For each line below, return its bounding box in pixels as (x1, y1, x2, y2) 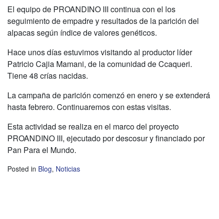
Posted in (7, 164, 38, 174)
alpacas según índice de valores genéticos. (7, 27, 157, 39)
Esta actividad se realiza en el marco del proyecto (7, 121, 179, 132)
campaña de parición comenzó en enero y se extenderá (18, 89, 210, 101)
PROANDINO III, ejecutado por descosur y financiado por (7, 132, 205, 144)
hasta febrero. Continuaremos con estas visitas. (7, 101, 171, 113)
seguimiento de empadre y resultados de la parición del (7, 15, 199, 27)
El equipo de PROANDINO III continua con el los (7, 3, 175, 15)
